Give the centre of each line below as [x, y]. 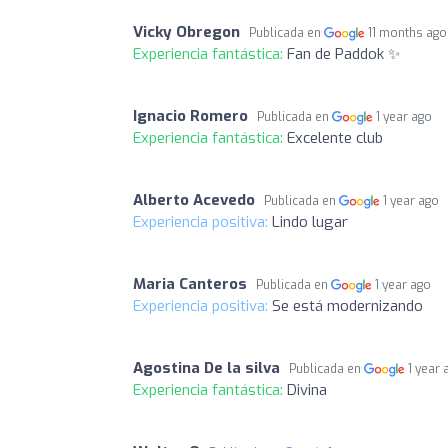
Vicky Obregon [186, 31]
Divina [307, 389]
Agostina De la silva [206, 367]
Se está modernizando [347, 305]
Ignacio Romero [190, 115]
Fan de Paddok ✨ [343, 53]
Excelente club [335, 137]
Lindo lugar [310, 221]
